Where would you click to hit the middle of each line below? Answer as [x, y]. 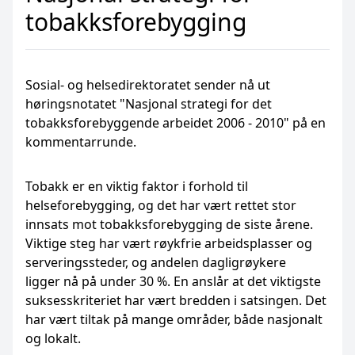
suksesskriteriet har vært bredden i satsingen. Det [176, 300]
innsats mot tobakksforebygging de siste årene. [169, 224]
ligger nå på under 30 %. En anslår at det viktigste [173, 281]
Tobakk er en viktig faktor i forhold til [137, 186]
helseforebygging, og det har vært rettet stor [161, 205]
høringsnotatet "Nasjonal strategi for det [149, 104]
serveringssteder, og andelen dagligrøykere [156, 262]
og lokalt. [53, 338]
